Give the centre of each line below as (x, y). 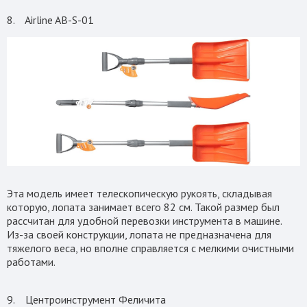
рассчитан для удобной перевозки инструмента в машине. (144, 220)
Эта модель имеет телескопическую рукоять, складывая (139, 193)
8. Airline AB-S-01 (50, 20)
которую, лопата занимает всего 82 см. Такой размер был (143, 207)
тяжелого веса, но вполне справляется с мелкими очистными (150, 248)
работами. (32, 261)
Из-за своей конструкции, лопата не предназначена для (139, 234)
